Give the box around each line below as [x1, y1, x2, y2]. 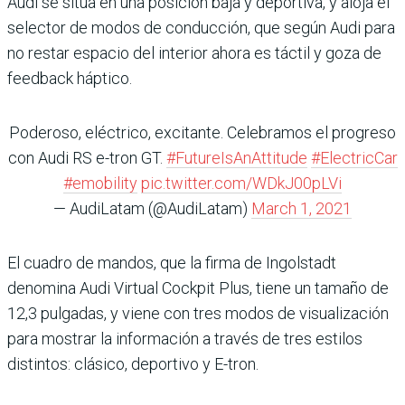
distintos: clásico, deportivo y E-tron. [7, 354, 259, 374]
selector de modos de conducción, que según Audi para [7, 18, 395, 38]
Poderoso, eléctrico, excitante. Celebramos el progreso [9, 123, 396, 143]
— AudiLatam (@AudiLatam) [53, 199, 251, 219]
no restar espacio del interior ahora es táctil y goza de [7, 43, 381, 63]
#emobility [63, 174, 137, 193]
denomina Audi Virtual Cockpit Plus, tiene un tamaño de [7, 278, 389, 298]
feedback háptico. [7, 69, 132, 89]
